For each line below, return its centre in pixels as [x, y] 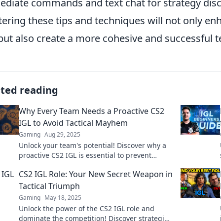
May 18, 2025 [63, 198]
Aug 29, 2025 [62, 134]
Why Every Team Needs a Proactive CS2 [92, 111]
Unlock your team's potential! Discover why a [92, 145]
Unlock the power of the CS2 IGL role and [87, 208]
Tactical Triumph [49, 186]
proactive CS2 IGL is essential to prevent [85, 155]
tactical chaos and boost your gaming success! [96, 165]
